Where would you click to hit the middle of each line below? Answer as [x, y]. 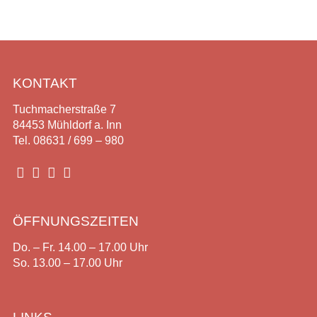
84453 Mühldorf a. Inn [67, 125]
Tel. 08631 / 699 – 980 [68, 140]
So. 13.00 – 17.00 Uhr [67, 263]
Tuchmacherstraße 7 [64, 109]
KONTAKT [45, 83]
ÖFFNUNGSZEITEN [75, 221]
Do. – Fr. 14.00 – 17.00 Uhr [80, 247]
